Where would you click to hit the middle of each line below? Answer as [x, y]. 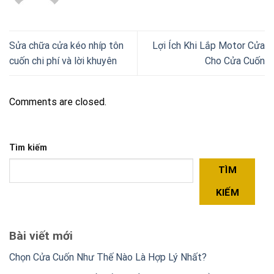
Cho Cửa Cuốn [235, 61]
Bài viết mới [41, 236]
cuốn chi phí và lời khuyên [63, 61]
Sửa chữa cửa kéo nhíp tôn [66, 45]
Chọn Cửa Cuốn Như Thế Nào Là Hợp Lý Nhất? [108, 257]
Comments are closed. [58, 102]
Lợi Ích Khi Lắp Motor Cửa [209, 45]
